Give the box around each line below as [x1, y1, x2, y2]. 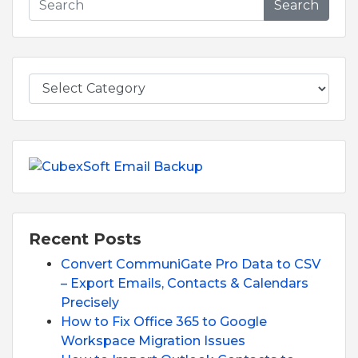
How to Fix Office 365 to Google [61, 313, 267, 329]
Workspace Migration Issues [61, 332, 245, 348]
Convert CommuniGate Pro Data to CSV [61, 256, 320, 272]
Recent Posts [29, 229, 141, 249]
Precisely [61, 294, 119, 310]
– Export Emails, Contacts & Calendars [61, 275, 308, 291]
